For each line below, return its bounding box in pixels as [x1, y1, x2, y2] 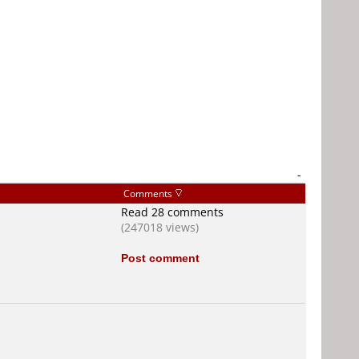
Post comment [121, 250, 200, 265]
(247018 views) [121, 220, 199, 235]
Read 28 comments [121, 204, 224, 220]
